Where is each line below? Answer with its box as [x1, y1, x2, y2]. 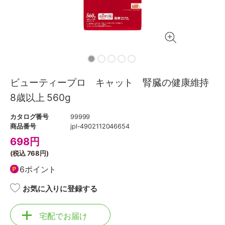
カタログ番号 [10, 113, 49, 121]
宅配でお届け [39, 211, 87, 221]
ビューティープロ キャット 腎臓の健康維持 [10, 76, 209, 88]
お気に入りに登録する [23, 184, 97, 193]
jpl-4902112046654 [70, 123, 130, 130]
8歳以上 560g [10, 91, 71, 103]
